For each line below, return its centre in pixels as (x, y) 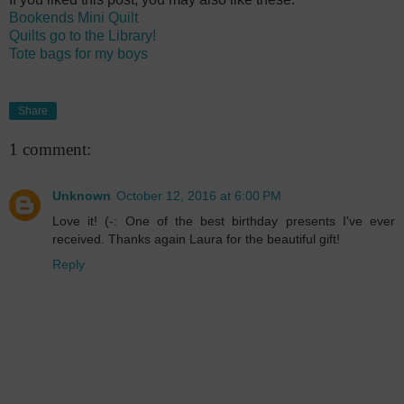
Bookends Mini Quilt (73, 18)
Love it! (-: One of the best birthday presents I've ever (224, 221)
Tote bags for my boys (78, 54)
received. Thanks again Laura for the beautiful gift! (196, 239)
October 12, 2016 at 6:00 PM (199, 196)
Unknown (82, 196)
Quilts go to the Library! (83, 36)
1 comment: (50, 150)
